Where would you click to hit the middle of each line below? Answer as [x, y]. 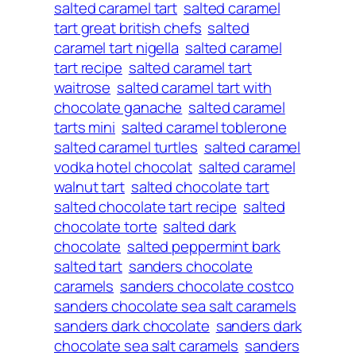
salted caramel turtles [126, 147]
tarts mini [85, 127]
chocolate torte [106, 226]
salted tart [88, 266]
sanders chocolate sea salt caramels [175, 306]
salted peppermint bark [203, 246]
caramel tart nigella [116, 47]
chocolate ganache [118, 107]
